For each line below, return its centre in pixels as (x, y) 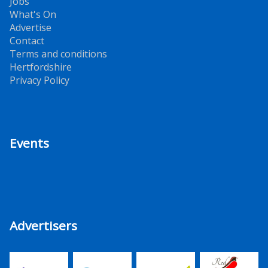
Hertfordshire (41, 67)
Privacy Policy (39, 80)
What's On (33, 14)
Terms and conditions (58, 54)
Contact (27, 40)
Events (29, 143)
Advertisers (43, 225)
